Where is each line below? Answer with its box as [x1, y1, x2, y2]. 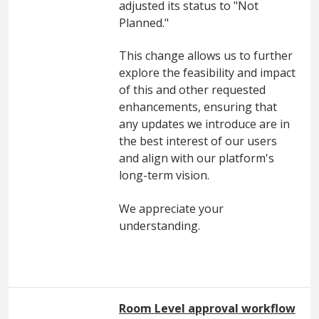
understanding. [119, 217, 200, 234]
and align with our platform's [119, 150, 274, 167]
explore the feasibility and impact [119, 65, 296, 81]
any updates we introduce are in [119, 116, 290, 132]
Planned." [119, 15, 169, 31]
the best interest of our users [119, 133, 277, 150]
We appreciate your [119, 200, 224, 216]
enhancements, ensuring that [119, 99, 277, 115]
